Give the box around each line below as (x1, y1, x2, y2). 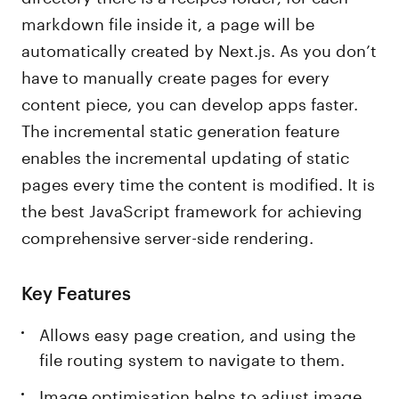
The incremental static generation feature (21, 116, 340, 141)
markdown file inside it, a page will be (21, 9, 315, 34)
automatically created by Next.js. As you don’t (21, 36, 378, 61)
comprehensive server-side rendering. (21, 223, 314, 248)
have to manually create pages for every (21, 62, 330, 87)
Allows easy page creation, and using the (39, 320, 356, 345)
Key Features (21, 280, 132, 305)
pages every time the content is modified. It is (21, 169, 376, 194)
